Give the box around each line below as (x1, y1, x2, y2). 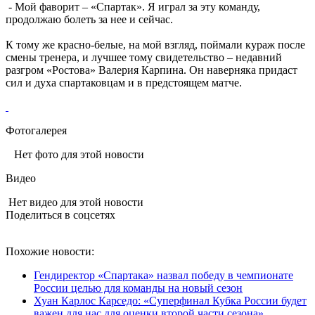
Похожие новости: (6, 245, 94, 257)
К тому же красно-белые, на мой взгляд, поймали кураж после (6, 38, 305, 51)
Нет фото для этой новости (6, 148, 144, 160)
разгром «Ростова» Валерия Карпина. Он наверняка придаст (6, 63, 297, 76)
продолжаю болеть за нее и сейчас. (6, 13, 173, 25)
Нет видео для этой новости (6, 195, 143, 208)
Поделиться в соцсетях (6, 208, 115, 221)
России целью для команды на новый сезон (34, 281, 243, 294)
